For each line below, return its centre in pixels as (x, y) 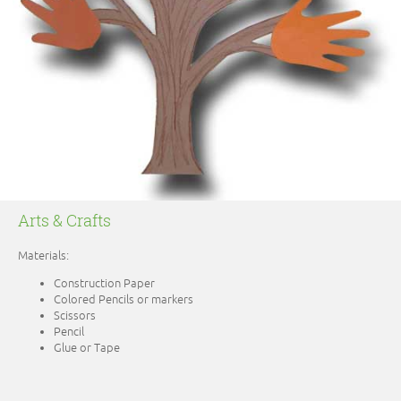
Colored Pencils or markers (124, 300)
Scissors (75, 316)
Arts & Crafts (64, 221)
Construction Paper (104, 284)
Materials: (43, 256)
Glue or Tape (87, 349)
